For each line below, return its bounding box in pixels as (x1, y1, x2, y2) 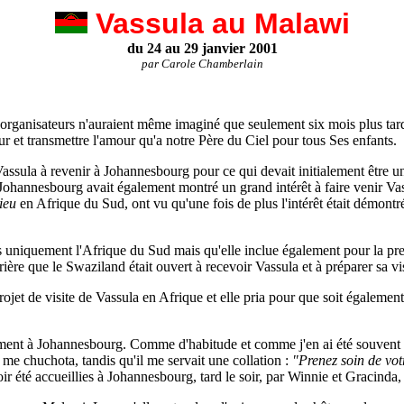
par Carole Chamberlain (141, 57, 263, 70)
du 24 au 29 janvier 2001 (126, 41, 278, 56)
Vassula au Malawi (87, 7, 350, 40)
